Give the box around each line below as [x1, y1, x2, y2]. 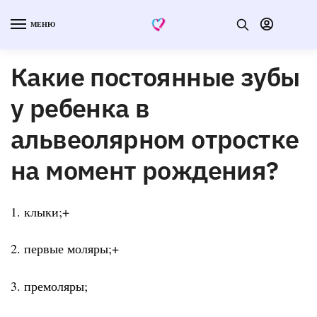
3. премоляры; [11, 277, 88, 294]
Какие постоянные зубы [11, 59, 300, 93]
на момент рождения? [11, 153, 279, 187]
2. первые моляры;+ [11, 240, 119, 258]
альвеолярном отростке [11, 122, 299, 156]
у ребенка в [11, 91, 150, 125]
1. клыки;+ [11, 202, 69, 220]
